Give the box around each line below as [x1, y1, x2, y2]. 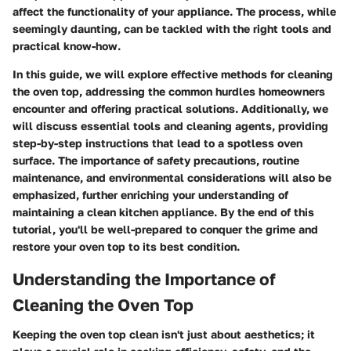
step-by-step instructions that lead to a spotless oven [13, 136, 302, 150]
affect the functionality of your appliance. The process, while [13, 4, 336, 18]
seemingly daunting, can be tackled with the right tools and [13, 21, 331, 35]
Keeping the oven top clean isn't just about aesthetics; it [13, 327, 315, 341]
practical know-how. [13, 38, 121, 52]
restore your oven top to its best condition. [13, 239, 240, 253]
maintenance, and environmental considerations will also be [13, 170, 331, 184]
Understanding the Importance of [13, 268, 276, 289]
